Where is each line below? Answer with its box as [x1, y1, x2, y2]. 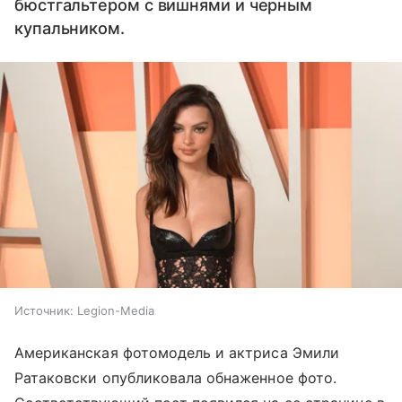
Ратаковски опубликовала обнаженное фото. [14, 369, 336, 388]
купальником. [14, 19, 125, 38]
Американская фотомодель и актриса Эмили [14, 344, 339, 363]
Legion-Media [77, 303, 154, 319]
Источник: [14, 303, 74, 319]
